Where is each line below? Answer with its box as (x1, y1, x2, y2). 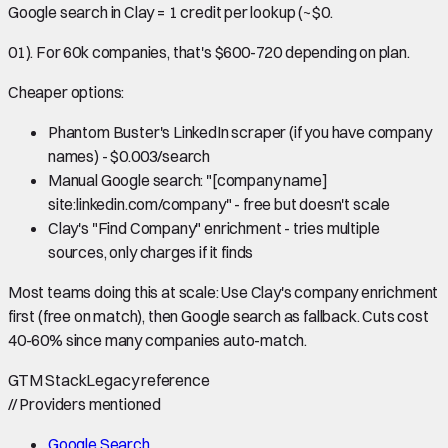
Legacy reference (86, 369, 210, 390)
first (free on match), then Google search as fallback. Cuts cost (8, 305, 429, 326)
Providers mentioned (16, 393, 162, 414)
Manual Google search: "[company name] (48, 169, 328, 190)
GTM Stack (8, 369, 87, 390)
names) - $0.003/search (48, 145, 211, 166)
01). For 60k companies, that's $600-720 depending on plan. (8, 41, 410, 62)
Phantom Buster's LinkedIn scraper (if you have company (48, 121, 432, 142)
